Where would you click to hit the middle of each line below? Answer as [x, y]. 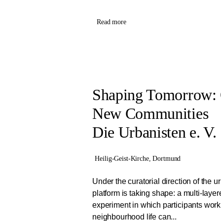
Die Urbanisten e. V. [154, 132]
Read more [111, 22]
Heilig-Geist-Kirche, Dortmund [138, 158]
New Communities [150, 114]
